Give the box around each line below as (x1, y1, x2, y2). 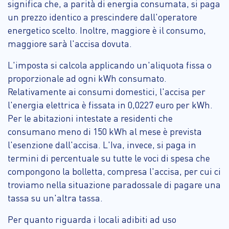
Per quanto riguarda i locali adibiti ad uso (8, 213, 176, 225)
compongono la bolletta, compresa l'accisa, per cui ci (8, 165, 221, 177)
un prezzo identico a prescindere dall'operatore (8, 11, 197, 22)
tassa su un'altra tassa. (8, 192, 103, 203)
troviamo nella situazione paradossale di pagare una (8, 178, 221, 190)
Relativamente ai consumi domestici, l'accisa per (8, 85, 205, 97)
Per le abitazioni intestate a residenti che (8, 112, 173, 124)
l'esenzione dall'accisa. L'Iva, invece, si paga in (8, 139, 196, 150)
